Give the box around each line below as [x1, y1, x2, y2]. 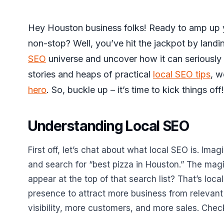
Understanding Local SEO [28, 117, 189, 134]
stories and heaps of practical [28, 69, 153, 79]
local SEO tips [153, 69, 210, 79]
